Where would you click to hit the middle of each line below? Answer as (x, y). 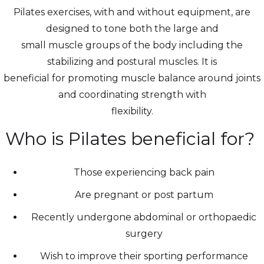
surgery (144, 233)
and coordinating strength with (132, 94)
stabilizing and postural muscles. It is (132, 61)
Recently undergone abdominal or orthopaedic (144, 217)
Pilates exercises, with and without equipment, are (132, 12)
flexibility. (132, 111)
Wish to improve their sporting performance (144, 256)
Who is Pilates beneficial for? (132, 138)
